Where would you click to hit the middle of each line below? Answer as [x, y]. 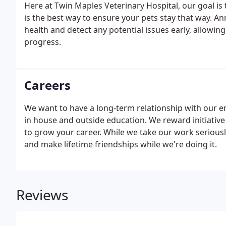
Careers [47, 85]
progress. [43, 42]
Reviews [42, 195]
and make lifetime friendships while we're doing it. [121, 144]
